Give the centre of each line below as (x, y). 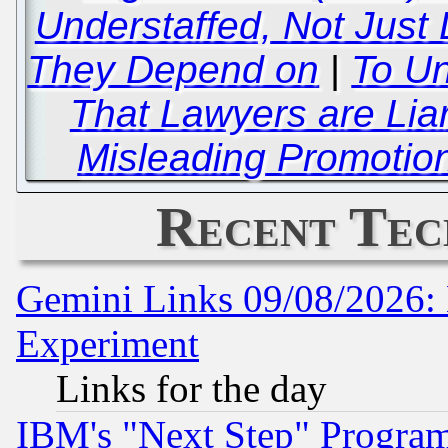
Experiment (107, 343)
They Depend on (173, 69)
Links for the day (191, 388)
